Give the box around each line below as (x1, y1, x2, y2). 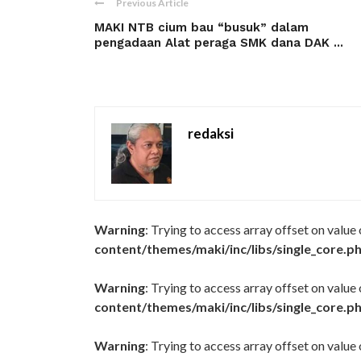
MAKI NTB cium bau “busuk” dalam (94, 20, 309, 35)
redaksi (188, 125, 234, 142)
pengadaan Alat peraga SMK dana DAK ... (94, 35, 343, 50)
